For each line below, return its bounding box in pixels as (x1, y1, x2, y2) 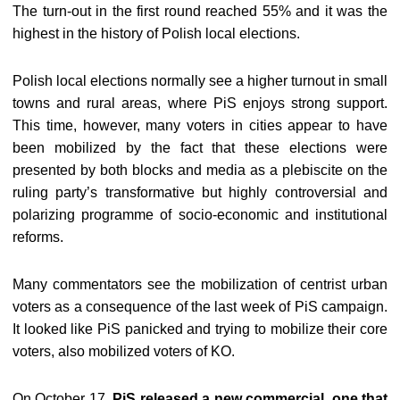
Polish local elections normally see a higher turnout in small (12, 73, 387, 88)
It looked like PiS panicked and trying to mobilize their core (12, 321, 387, 337)
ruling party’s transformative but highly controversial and (12, 185, 387, 200)
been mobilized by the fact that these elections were (12, 140, 387, 155)
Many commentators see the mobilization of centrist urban (12, 277, 387, 292)
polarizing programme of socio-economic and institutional (12, 207, 387, 222)
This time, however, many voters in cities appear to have (12, 118, 387, 133)
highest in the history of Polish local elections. (12, 26, 300, 41)
